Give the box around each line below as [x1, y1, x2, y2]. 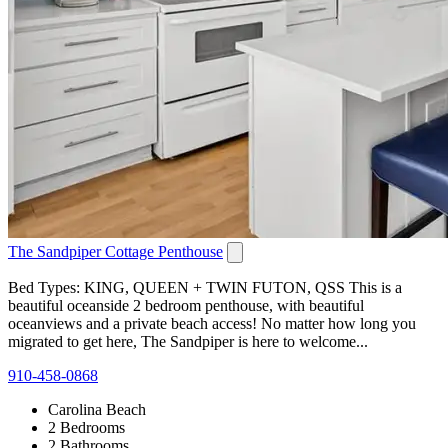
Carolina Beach [48, 400, 146, 418]
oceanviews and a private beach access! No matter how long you [8, 314, 416, 332]
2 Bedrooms [48, 418, 125, 436]
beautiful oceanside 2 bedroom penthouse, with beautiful [8, 296, 364, 314]
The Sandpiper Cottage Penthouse [8, 242, 223, 260]
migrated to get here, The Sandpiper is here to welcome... [8, 332, 368, 350]
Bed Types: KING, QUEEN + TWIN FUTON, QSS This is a [8, 278, 402, 296]
